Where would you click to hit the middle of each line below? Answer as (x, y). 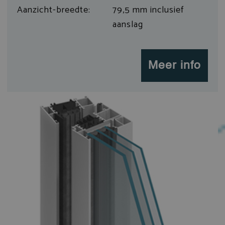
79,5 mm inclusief (148, 10)
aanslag (128, 24)
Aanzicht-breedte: (53, 10)
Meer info (175, 66)
